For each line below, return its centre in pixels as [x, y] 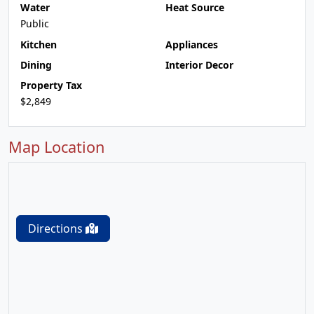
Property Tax [51, 85]
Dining [36, 65]
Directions [57, 228]
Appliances [192, 45]
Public [35, 23]
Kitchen [39, 45]
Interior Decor [199, 65]
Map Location [56, 147]
